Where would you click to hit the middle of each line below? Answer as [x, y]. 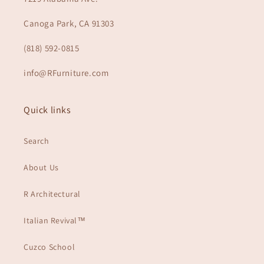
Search [37, 141]
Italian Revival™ [55, 220]
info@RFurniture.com [66, 72]
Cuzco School [49, 247]
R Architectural [52, 194]
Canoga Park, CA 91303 [69, 23]
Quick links [47, 110]
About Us [41, 167]
